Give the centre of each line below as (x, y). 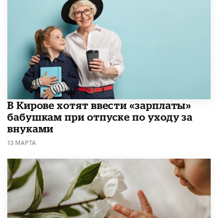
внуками (31, 129)
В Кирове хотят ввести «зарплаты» (100, 105)
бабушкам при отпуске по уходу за (100, 117)
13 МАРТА (22, 142)
